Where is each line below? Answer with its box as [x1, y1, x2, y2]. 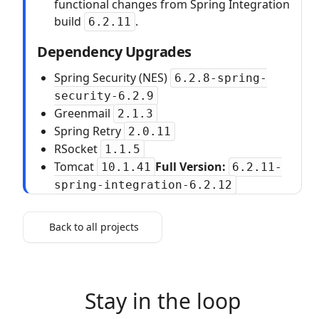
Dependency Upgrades [37, 42, 192, 61]
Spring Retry [54, 123, 124, 139]
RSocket [54, 141, 100, 157]
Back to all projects [49, 220, 139, 234]
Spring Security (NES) [54, 70, 170, 85]
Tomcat [54, 159, 97, 174]
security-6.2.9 [54, 89, 154, 103]
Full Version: [155, 159, 226, 174]
